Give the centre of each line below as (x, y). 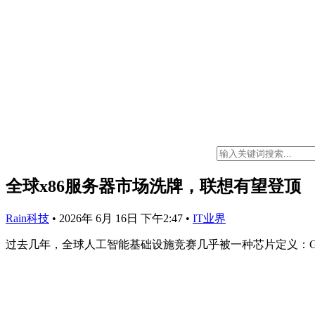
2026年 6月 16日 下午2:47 (122, 218)
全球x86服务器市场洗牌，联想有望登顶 (153, 186)
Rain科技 (27, 218)
